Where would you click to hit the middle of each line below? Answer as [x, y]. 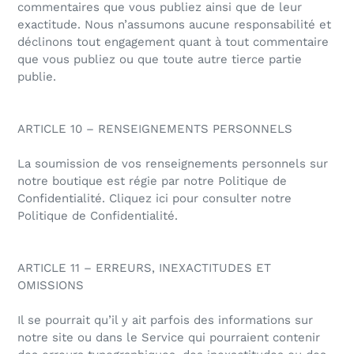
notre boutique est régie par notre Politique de [152, 181]
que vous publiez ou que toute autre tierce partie [160, 60]
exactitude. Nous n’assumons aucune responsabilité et [174, 25]
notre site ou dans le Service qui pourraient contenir [169, 338]
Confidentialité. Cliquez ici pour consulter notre [154, 199]
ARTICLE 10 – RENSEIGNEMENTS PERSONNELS [155, 129]
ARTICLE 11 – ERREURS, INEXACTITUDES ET [144, 268]
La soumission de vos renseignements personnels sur [173, 164]
